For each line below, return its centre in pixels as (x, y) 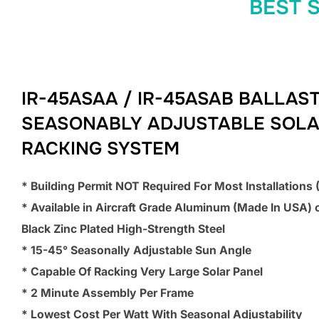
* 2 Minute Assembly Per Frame (108, 293)
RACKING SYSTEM (100, 148)
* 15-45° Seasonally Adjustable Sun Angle (136, 250)
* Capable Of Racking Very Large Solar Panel (142, 271)
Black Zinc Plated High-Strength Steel (123, 229)
